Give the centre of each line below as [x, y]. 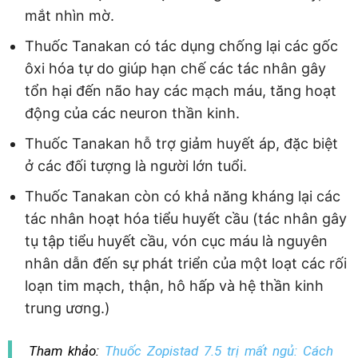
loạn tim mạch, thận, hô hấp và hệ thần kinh [174, 285]
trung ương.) [68, 308]
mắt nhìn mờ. [70, 15]
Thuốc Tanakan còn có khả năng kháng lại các [183, 196]
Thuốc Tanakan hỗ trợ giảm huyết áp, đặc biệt [181, 143]
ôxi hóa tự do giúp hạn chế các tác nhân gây [175, 68]
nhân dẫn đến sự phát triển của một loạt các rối [186, 263]
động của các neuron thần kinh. [132, 113]
